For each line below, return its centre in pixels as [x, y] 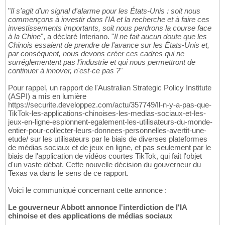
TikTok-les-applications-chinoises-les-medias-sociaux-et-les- [107, 114]
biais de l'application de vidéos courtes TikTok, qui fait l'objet [105, 156]
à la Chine [24, 37]
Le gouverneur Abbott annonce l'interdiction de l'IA [97, 207]
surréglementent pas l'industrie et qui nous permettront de [102, 62]
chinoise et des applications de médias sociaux [90, 216]
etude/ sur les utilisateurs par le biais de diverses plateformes [108, 139]
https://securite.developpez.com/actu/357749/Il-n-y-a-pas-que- [110, 105]
